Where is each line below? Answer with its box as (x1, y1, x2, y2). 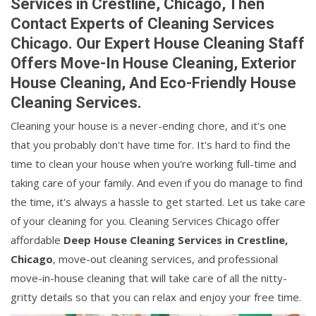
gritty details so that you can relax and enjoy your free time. (11, 290, 301, 304)
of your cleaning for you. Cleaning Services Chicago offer (11, 214, 280, 228)
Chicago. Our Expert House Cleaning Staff (11, 35, 305, 52)
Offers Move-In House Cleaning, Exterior (11, 54, 296, 72)
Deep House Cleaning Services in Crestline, (63, 233, 288, 247)
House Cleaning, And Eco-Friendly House (11, 74, 296, 92)
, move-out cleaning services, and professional (53, 252, 278, 266)
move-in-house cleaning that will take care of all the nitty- (11, 271, 287, 285)
